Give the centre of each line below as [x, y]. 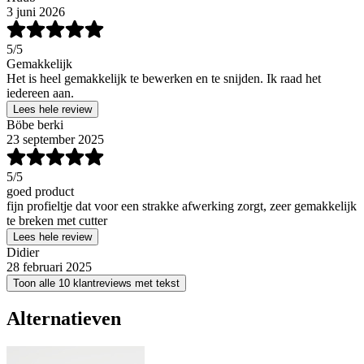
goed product [40, 192]
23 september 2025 [55, 140]
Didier [23, 253]
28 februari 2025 [49, 267]
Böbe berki [35, 125]
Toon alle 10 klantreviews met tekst [96, 284]
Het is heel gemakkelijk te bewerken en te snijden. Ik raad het [164, 79]
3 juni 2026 [36, 12]
